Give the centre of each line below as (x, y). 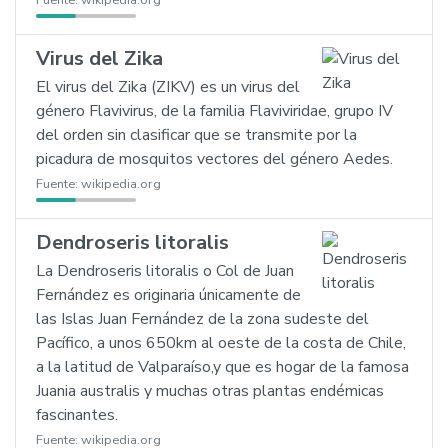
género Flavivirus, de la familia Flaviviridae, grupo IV (214, 111)
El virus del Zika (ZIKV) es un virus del (168, 87)
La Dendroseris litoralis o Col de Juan (165, 271)
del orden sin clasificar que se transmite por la (196, 135)
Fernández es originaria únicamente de (168, 295)
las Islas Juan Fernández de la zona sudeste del (202, 319)
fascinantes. (77, 415)
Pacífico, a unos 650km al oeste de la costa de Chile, (221, 343)
